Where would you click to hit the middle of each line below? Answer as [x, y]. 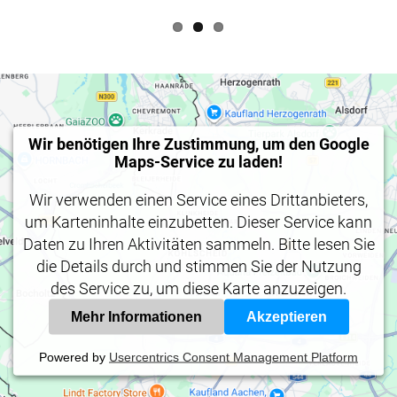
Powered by [74, 357]
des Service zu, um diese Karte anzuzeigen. [198, 288]
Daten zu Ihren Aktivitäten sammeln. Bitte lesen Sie [198, 244]
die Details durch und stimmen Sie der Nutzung [198, 266]
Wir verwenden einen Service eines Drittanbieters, [198, 199]
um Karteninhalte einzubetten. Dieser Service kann [198, 222]
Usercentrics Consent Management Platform [234, 357]
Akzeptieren [286, 316]
